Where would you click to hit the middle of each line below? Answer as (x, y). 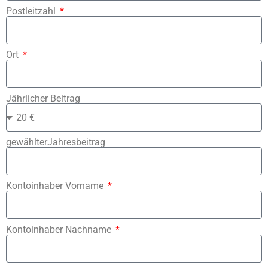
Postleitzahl (32, 11)
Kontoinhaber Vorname (56, 186)
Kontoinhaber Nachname (60, 230)
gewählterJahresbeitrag (56, 142)
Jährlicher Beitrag (43, 99)
